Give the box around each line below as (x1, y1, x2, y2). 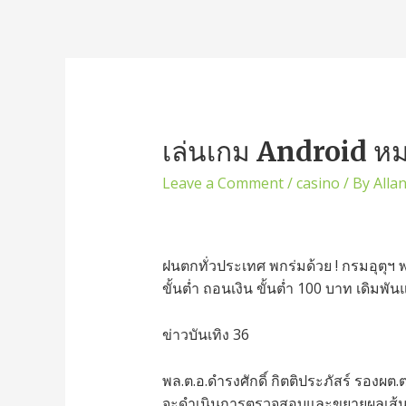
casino (295, 173, 340, 194)
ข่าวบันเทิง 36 (161, 324, 249, 345)
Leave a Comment (161, 173, 284, 194)
